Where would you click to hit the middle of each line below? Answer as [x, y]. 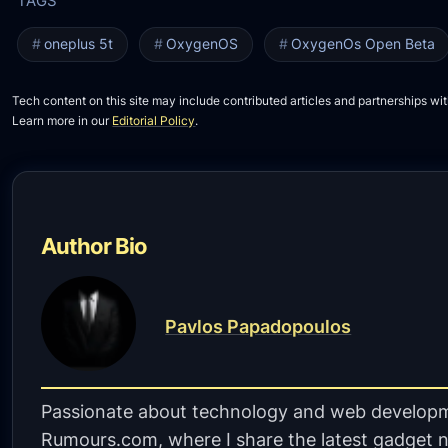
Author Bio [94, 245]
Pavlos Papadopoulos [258, 327]
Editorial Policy [154, 120]
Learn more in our [62, 120]
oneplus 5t [78, 44]
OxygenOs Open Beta [362, 44]
